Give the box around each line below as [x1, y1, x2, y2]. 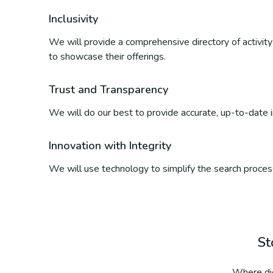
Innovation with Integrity [49, 138, 171, 153]
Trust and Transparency [49, 82, 168, 97]
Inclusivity [49, 12, 98, 26]
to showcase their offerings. [49, 50, 166, 63]
